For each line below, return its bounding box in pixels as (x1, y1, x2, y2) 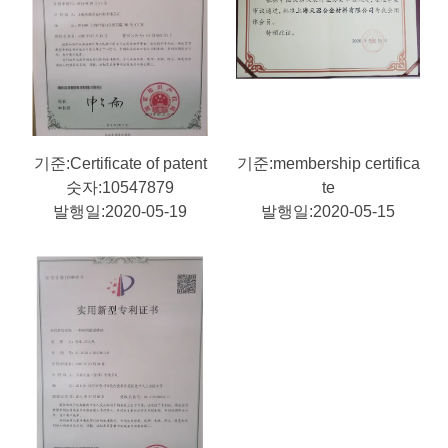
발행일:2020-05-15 (261, 203, 395, 220)
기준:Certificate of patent (33, 155, 207, 172)
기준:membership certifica (236, 155, 420, 172)
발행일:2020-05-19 (53, 203, 187, 220)
